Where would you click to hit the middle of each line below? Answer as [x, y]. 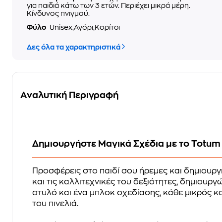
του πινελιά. [55, 204]
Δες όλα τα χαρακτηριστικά [74, 47]
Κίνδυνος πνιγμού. [58, 13]
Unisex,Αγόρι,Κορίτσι [85, 27]
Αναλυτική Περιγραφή [69, 95]
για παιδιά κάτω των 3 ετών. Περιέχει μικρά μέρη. [109, 5]
